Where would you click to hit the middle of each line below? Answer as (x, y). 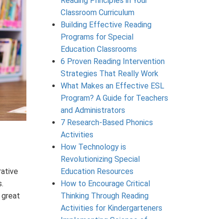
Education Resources (97, 171)
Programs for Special (97, 37)
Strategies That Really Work (109, 73)
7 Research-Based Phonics (107, 122)
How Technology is (93, 147)
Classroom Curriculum (97, 12)
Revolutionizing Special (100, 159)
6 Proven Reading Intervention (112, 61)
